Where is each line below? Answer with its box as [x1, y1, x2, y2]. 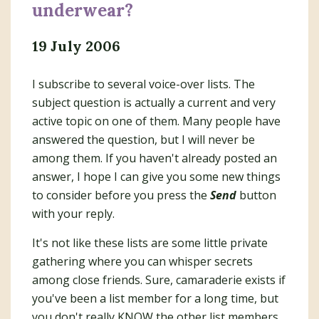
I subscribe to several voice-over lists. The [32, 76, 255, 92]
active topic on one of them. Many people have [32, 113, 281, 129]
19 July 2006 [32, 37, 121, 55]
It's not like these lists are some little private [32, 235, 268, 251]
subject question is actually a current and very [32, 95, 276, 110]
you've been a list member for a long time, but [32, 291, 278, 306]
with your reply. [32, 206, 115, 221]
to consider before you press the [32, 187, 210, 203]
